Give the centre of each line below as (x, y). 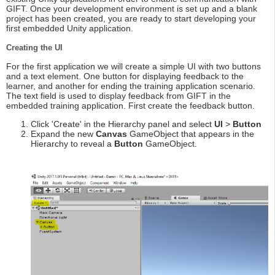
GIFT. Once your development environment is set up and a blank (132, 9)
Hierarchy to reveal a (72, 144)
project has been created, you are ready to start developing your (131, 19)
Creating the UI (34, 48)
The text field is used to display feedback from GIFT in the (118, 96)
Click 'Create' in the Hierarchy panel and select (122, 124)
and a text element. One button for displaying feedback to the (125, 76)
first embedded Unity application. (70, 29)
